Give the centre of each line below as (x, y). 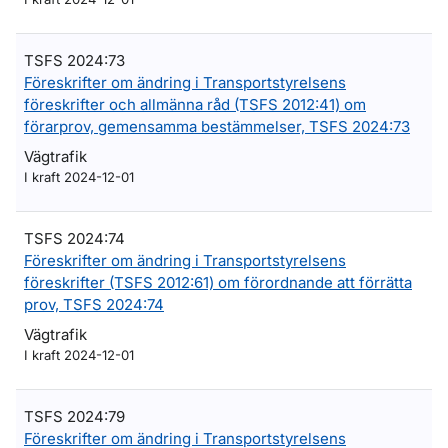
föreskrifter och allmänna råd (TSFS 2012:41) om (195, 104)
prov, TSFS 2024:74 (94, 304)
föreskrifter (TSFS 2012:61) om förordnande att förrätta (218, 282)
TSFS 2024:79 (74, 416)
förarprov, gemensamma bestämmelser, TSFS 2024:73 (217, 126)
